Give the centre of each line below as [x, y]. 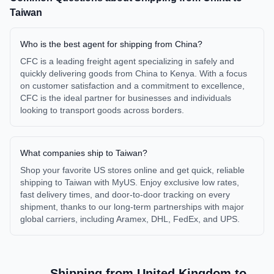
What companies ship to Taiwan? [84, 153]
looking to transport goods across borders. [102, 110]
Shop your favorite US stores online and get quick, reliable [132, 170]
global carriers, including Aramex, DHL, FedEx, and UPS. [130, 219]
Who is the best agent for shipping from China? [111, 44]
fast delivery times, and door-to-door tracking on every [125, 194]
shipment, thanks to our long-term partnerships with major [132, 207]
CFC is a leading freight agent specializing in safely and [127, 61]
